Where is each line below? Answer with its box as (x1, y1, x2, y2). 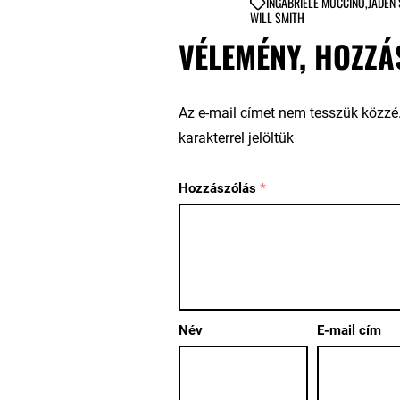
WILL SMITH (249, 7, 304, 27)
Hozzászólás (178, 179, 260, 196)
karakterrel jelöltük (178, 129, 294, 146)
